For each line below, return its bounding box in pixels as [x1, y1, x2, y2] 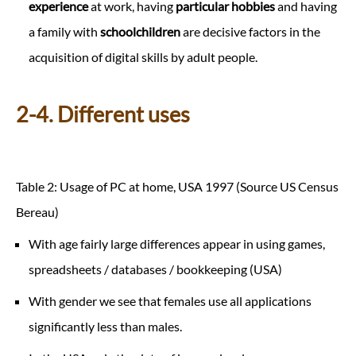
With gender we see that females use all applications [29, 292, 311, 308]
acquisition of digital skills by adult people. [29, 49, 257, 65]
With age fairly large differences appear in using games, [29, 235, 325, 251]
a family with [29, 24, 100, 40]
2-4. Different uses [16, 102, 190, 128]
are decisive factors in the [180, 24, 320, 40]
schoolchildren [100, 24, 180, 40]
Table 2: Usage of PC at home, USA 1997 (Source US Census [16, 178, 339, 194]
